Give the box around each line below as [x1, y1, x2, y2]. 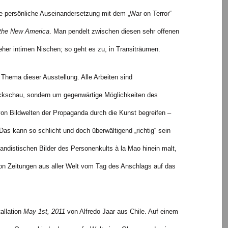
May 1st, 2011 [23, 208, 65, 216]
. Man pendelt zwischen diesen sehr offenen [49, 27, 179, 35]
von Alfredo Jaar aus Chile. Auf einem [65, 208, 178, 216]
